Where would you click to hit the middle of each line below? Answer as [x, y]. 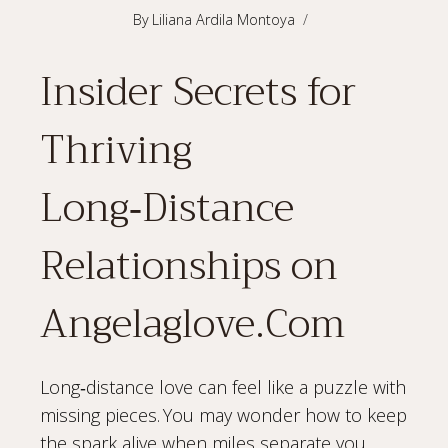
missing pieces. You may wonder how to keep [223, 414]
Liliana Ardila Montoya [224, 20]
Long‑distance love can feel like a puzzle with [223, 386]
